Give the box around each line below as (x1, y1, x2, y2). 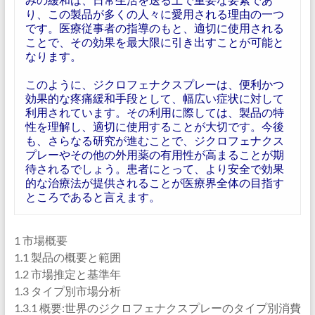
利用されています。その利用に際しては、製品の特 (25, 105, 284, 119)
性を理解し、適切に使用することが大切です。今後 (25, 120, 284, 133)
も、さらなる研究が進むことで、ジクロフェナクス (25, 134, 284, 147)
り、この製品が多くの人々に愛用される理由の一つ (25, 7, 284, 20)
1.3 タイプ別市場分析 (13, 284, 121, 297)
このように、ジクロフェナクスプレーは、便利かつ (25, 77, 284, 91)
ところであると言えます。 (25, 190, 160, 203)
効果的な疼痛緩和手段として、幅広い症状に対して (25, 91, 284, 105)
